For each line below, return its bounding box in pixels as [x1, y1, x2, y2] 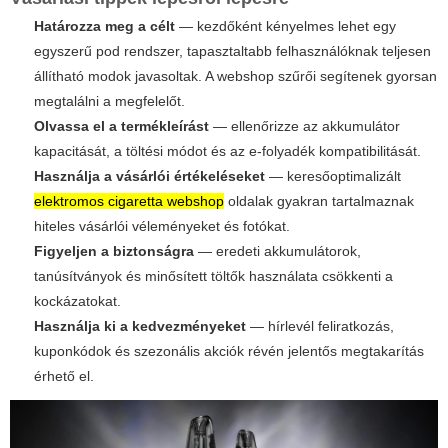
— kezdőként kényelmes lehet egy [175, 18, 396, 35]
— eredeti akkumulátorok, [194, 243, 361, 260]
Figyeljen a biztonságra [34, 243, 194, 260]
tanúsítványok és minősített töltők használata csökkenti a [34, 268, 393, 285]
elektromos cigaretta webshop [34, 193, 224, 210]
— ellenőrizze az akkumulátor [209, 118, 400, 135]
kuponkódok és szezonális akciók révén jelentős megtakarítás [34, 343, 424, 360]
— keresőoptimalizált [265, 168, 401, 185]
